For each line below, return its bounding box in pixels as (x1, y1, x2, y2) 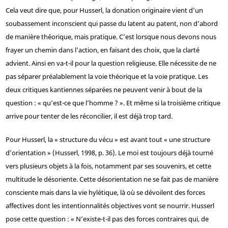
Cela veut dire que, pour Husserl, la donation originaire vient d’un (5, 6, 203, 15)
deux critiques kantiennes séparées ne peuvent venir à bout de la (5, 85, 202, 95)
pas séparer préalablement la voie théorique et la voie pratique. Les (5, 72, 208, 81)
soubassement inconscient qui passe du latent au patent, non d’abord (5, 19, 218, 28)
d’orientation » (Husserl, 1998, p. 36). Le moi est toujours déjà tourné (5, 148, 213, 158)
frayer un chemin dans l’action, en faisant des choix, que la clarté (5, 45, 199, 55)
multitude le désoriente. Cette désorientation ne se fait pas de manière (5, 175, 218, 184)
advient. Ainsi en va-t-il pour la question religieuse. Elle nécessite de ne (5, 59, 216, 68)
